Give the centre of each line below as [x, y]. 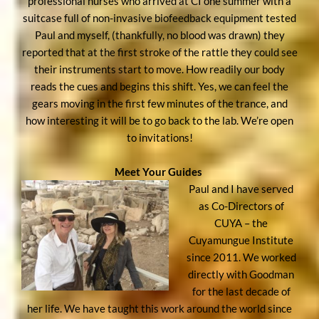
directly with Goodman [241, 274]
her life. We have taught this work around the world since [159, 308]
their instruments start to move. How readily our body [159, 69]
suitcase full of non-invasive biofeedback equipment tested [159, 17]
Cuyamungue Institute [241, 240]
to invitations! [159, 137]
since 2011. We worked [241, 257]
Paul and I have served [241, 188]
